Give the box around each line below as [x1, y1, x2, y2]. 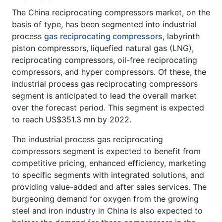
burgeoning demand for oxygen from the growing [12, 193, 199, 204]
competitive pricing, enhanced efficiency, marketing [12, 158, 206, 168]
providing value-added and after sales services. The [12, 181, 207, 192]
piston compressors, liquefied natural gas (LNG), [12, 43, 194, 53]
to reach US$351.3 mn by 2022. [12, 114, 134, 124]
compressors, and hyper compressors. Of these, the [12, 66, 206, 77]
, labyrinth [163, 31, 200, 41]
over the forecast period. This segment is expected [12, 102, 204, 112]
